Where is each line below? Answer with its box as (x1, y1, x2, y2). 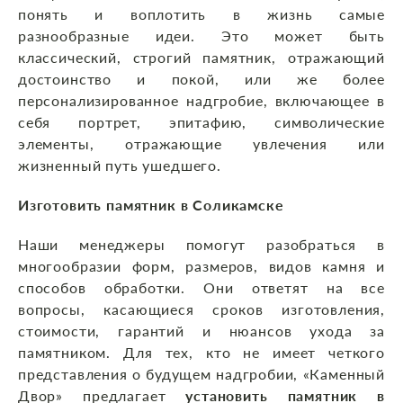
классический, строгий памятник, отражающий (18, 49, 385, 67)
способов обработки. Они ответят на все (18, 279, 385, 297)
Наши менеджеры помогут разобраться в (18, 236, 385, 254)
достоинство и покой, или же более (18, 70, 385, 88)
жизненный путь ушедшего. (18, 157, 221, 175)
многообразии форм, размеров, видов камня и (18, 257, 385, 275)
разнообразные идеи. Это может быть (18, 27, 385, 45)
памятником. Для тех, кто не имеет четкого (18, 344, 385, 362)
